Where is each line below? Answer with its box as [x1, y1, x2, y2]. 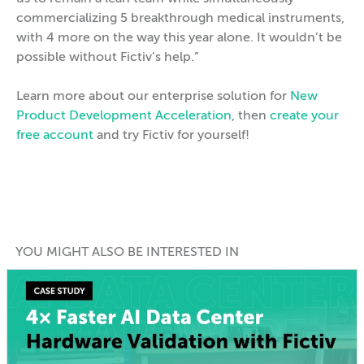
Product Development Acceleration [16, 109, 232, 123]
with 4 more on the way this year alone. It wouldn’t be [16, 31, 342, 45]
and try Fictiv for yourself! [93, 128, 249, 142]
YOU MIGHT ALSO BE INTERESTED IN [15, 245, 239, 259]
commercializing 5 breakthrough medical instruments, [16, 11, 344, 25]
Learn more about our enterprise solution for [16, 89, 290, 103]
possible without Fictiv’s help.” [16, 50, 199, 64]
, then [232, 109, 270, 123]
